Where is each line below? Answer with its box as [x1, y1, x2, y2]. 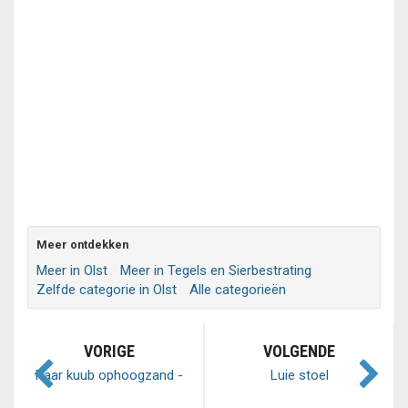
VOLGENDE [263, 342, 335, 361]
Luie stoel [270, 367, 329, 383]
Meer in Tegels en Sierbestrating [120, 262, 311, 279]
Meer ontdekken [36, 238, 128, 251]
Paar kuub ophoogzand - [35, 367, 183, 383]
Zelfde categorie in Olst [36, 281, 177, 298]
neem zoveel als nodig [42, 386, 176, 403]
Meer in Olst [36, 262, 107, 279]
